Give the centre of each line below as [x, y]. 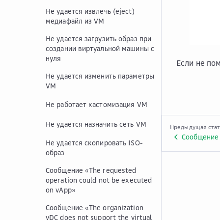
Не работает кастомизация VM [96, 104]
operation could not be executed [99, 180]
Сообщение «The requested [91, 170]
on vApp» [61, 190]
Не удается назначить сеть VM [96, 124]
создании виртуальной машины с [100, 48]
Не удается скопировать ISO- [94, 143]
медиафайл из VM [75, 21]
